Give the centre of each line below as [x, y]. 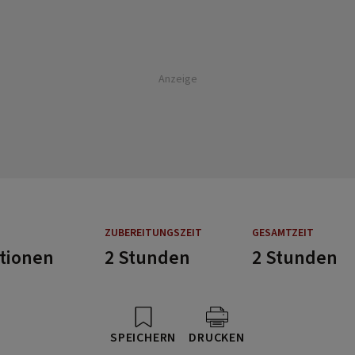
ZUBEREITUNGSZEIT [154, 233]
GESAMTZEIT [282, 233]
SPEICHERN [143, 338]
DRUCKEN [217, 338]
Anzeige [177, 79]
